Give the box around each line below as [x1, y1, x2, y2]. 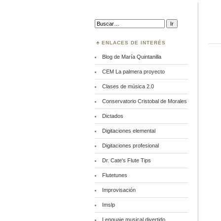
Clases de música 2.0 [102, 83, 154, 89]
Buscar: [95, 19, 113, 25]
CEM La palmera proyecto [102, 69, 165, 74]
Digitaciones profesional [102, 143, 159, 148]
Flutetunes [102, 172, 127, 178]
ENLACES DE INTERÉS [102, 40, 166, 45]
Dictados [102, 113, 123, 119]
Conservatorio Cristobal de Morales [102, 98, 187, 104]
